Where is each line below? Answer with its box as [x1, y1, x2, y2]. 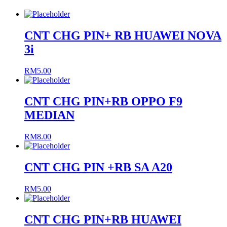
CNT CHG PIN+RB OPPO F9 [24, 95, 182, 108]
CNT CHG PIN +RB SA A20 [24, 161, 172, 174]
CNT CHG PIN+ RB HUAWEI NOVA [24, 29, 221, 43]
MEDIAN [24, 108, 74, 122]
